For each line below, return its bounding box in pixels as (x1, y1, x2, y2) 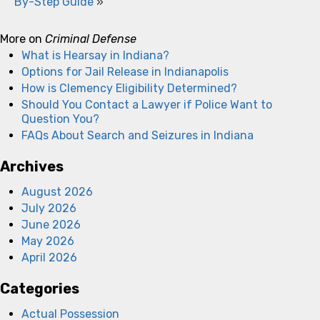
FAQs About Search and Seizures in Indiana (21, 128, 254, 142)
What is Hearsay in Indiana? (21, 48, 169, 62)
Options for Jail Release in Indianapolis (21, 64, 229, 79)
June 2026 (21, 217, 81, 231)
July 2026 (21, 201, 76, 215)
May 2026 (21, 234, 74, 248)
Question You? (21, 111, 99, 126)
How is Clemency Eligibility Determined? (21, 81, 237, 95)
